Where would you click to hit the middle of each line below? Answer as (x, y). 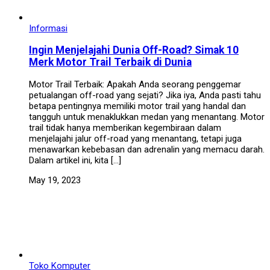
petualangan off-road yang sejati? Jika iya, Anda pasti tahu (145, 95)
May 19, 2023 (55, 180)
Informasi (48, 28)
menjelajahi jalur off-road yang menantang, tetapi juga (135, 138)
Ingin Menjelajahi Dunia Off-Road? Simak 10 (134, 50)
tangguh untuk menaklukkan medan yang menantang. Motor (147, 117)
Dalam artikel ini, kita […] (75, 160)
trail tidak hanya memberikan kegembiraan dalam (125, 127)
